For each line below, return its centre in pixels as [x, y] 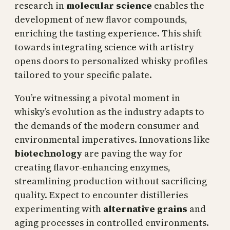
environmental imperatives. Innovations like [112, 140]
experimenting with [59, 209]
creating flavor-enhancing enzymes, [92, 167]
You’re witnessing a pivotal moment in [97, 98]
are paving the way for [132, 154]
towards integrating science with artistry [104, 47]
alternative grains [145, 209]
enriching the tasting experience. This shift [108, 33]
